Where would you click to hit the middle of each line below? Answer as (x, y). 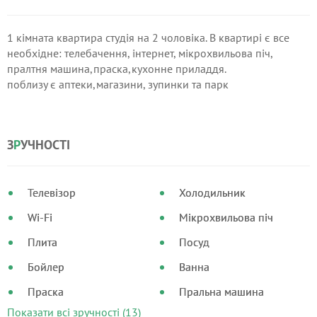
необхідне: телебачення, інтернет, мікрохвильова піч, (140, 53)
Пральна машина (221, 292)
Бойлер (46, 267)
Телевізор (52, 192)
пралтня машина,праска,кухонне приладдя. (117, 69)
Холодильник (212, 192)
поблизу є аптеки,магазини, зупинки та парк (118, 84)
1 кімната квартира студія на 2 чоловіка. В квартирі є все (148, 38)
